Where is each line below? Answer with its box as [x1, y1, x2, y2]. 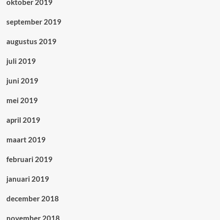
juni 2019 [6, 76, 38, 85]
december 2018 [6, 194, 59, 203]
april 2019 [6, 115, 40, 125]
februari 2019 [6, 155, 53, 164]
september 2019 [6, 17, 61, 27]
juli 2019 [6, 56, 36, 66]
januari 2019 [6, 174, 49, 184]
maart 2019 [6, 135, 46, 144]
